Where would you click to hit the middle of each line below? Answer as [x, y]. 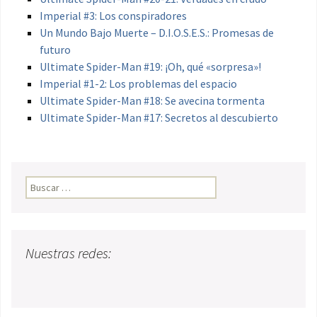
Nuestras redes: [68, 253]
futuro [55, 50]
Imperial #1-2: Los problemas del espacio [138, 84]
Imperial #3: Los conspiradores [113, 16]
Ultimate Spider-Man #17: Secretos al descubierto [159, 118]
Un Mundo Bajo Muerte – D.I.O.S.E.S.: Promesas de [157, 33]
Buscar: [41, 184]
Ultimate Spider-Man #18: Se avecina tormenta [152, 101]
